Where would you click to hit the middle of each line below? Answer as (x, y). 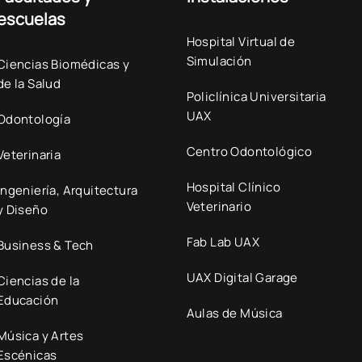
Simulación (219, 61)
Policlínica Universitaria (256, 97)
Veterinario (219, 206)
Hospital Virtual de (241, 42)
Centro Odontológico (249, 152)
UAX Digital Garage (242, 278)
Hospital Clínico (233, 187)
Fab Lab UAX (223, 242)
